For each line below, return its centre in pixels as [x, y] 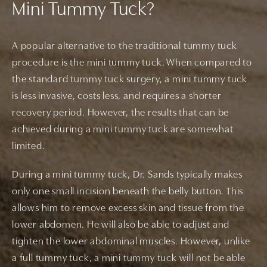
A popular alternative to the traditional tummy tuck [125, 46]
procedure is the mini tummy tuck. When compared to [132, 63]
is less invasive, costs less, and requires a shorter [117, 97]
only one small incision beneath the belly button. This [128, 192]
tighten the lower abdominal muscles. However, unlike [131, 242]
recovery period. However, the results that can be [121, 113]
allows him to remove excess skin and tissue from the [128, 209]
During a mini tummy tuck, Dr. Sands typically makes [127, 175]
